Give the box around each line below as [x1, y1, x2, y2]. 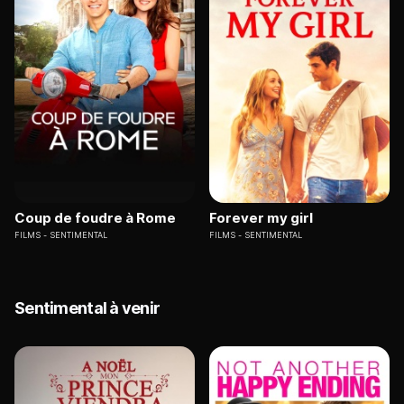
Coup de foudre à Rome [14, 209, 176, 227]
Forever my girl [209, 209, 313, 227]
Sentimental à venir [14, 298, 161, 318]
